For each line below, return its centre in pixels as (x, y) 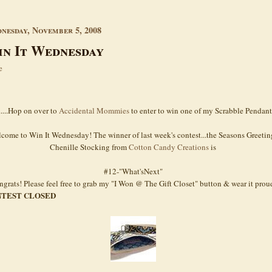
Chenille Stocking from (89, 147)
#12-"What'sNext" (133, 171)
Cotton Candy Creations (169, 147)
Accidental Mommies (94, 110)
